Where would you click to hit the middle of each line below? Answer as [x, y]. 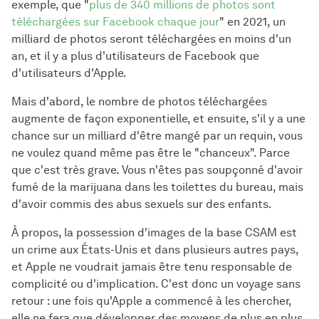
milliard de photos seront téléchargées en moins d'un [151, 38]
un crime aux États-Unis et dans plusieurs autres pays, [155, 249]
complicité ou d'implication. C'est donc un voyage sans [156, 283]
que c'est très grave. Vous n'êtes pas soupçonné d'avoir [157, 169]
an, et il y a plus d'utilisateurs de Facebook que [135, 56]
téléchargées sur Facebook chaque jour [115, 21]
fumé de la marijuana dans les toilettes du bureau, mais [157, 187]
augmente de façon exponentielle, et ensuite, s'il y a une [158, 118]
